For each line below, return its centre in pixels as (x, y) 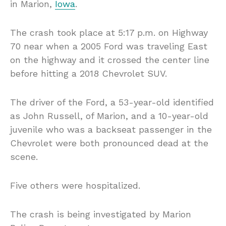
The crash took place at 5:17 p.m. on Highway (109, 33)
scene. (24, 157)
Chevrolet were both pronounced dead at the (109, 143)
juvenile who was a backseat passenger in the (111, 130)
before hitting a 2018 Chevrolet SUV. (89, 74)
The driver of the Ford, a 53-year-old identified (112, 102)
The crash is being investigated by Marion (101, 214)
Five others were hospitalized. (75, 186)
